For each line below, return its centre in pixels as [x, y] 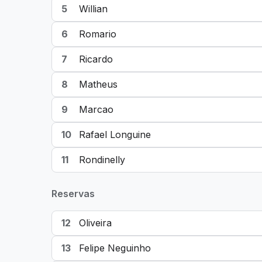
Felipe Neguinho [115, 248]
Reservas [73, 194]
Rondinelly [102, 160]
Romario [98, 34]
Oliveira [95, 223]
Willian [93, 9]
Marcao [96, 109]
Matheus [98, 84]
